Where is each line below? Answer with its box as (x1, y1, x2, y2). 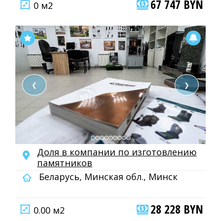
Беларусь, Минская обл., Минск (37, 171, 178, 183)
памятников (37, 157, 92, 169)
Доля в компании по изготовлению (37, 146, 197, 158)
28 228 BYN (150, 201, 203, 217)
